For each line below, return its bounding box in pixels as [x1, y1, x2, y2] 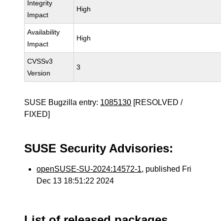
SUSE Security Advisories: [24, 142, 174, 155]
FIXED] [24, 110, 50, 118]
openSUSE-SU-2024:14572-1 [37, 165, 142, 173]
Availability [27, 28, 60, 36]
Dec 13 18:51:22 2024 [37, 177, 114, 185]
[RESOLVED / [131, 98, 183, 107]
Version [27, 69, 51, 77]
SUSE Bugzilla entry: [24, 98, 101, 107]
